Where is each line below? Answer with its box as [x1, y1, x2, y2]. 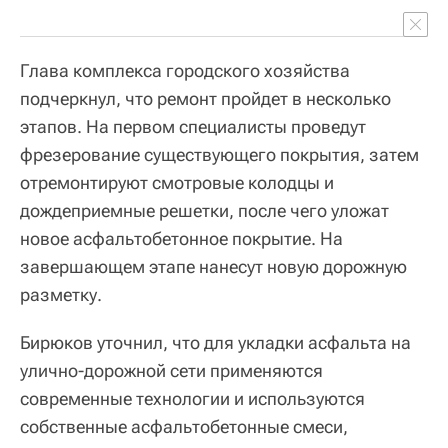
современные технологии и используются [20, 387, 365, 409]
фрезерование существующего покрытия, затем [20, 143, 419, 165]
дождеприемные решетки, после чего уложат [20, 199, 389, 221]
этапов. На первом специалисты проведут [20, 115, 366, 137]
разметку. [20, 283, 102, 305]
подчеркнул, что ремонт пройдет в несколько [20, 87, 391, 109]
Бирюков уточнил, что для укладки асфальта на [20, 331, 411, 353]
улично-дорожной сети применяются [20, 359, 323, 381]
